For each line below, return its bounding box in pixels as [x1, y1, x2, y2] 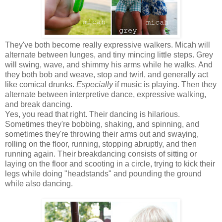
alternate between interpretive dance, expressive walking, [5, 90, 206, 99]
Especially [76, 80, 115, 89]
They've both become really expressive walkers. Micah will [5, 40, 210, 49]
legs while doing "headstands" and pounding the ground [5, 169, 202, 178]
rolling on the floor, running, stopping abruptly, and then [5, 139, 197, 148]
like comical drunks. [5, 80, 76, 89]
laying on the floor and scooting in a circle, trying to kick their [5, 159, 215, 168]
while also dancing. [5, 179, 73, 188]
